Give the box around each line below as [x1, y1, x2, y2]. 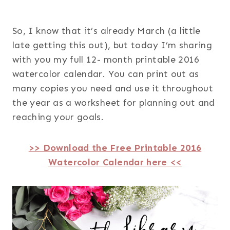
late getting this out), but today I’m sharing [12, 40, 213, 51]
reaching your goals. [12, 111, 104, 123]
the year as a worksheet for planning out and [12, 97, 215, 109]
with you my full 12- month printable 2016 [12, 54, 200, 66]
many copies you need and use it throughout [12, 83, 214, 94]
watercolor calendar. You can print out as [12, 68, 199, 80]
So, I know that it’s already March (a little [12, 25, 201, 37]
